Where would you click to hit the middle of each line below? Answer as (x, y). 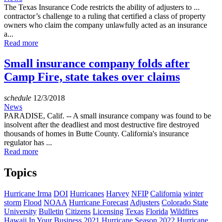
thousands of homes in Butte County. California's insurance (96, 134)
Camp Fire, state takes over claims (92, 77)
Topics (20, 173)
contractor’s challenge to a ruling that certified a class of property (105, 16)
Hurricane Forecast (99, 203)
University (20, 212)
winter (193, 194)
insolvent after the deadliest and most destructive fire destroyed (102, 125)
